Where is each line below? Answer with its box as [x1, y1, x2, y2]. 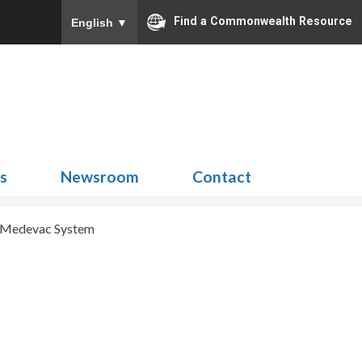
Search [290, 86, 328, 101]
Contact [192, 167, 251, 186]
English [71, 15, 116, 29]
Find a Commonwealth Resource [174, 15, 352, 28]
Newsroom [61, 167, 139, 186]
